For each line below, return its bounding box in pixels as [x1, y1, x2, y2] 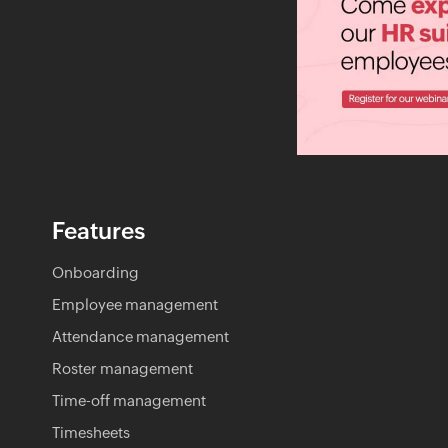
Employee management [52, 295, 218, 313]
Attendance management [52, 327, 229, 345]
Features [52, 217, 145, 244]
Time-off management [52, 391, 206, 409]
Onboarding [52, 263, 139, 281]
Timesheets [52, 423, 130, 441]
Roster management [52, 359, 193, 377]
